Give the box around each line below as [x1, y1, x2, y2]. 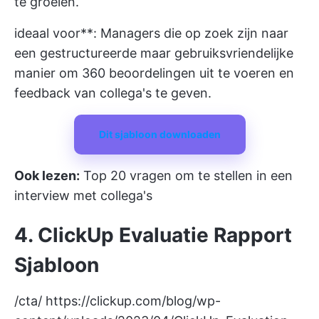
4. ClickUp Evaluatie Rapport [14, 223, 292, 247]
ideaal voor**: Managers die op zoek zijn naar [14, 26, 288, 41]
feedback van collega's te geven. [14, 85, 211, 100]
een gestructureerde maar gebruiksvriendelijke [14, 46, 293, 61]
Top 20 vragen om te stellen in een [83, 168, 293, 183]
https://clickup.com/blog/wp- [46, 293, 221, 308]
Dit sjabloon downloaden [98, 128, 221, 140]
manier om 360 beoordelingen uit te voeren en [14, 66, 294, 80]
